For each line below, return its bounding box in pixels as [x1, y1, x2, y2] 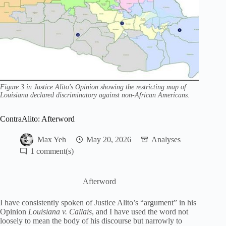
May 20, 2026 [86, 135, 131, 144]
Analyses [151, 135, 181, 144]
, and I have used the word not [92, 207, 188, 216]
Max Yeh [37, 135, 66, 144]
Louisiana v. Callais [28, 207, 92, 216]
